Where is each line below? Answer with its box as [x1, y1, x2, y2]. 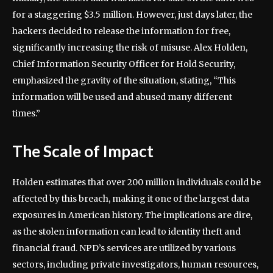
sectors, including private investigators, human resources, [12, 259, 258, 271]
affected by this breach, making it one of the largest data [12, 193, 249, 205]
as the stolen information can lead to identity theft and [12, 226, 241, 238]
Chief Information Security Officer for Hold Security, [12, 58, 235, 70]
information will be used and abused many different [12, 91, 232, 103]
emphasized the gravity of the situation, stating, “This [12, 75, 236, 87]
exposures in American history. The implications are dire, [12, 210, 252, 221]
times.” [12, 108, 40, 119]
